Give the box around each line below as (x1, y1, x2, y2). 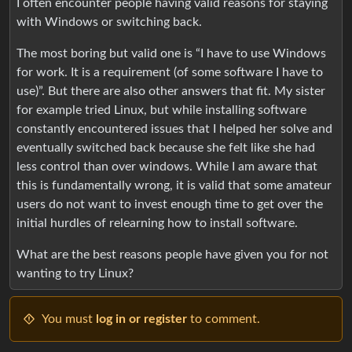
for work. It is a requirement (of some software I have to (16, 65, 323, 79)
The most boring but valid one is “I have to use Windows (16, 46, 326, 60)
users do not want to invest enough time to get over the (16, 197, 323, 211)
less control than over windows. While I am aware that (16, 159, 317, 173)
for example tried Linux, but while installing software (16, 103, 306, 116)
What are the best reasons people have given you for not (16, 247, 328, 261)
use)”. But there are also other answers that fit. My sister (16, 84, 325, 97)
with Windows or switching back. (16, 15, 202, 28)
